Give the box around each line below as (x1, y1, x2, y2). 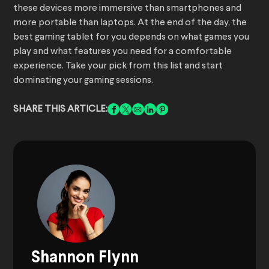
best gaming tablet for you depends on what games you (13, 32, 249, 43)
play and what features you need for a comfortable (13, 47, 232, 57)
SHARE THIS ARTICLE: (13, 104, 107, 115)
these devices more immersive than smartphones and (13, 4, 241, 14)
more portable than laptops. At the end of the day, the (13, 18, 247, 28)
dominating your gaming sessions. (13, 76, 153, 86)
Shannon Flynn (31, 250, 139, 267)
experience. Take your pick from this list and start (13, 61, 223, 71)
